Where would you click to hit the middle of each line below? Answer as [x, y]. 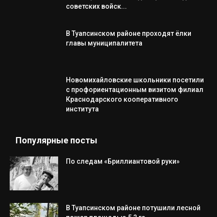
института [82, 109]
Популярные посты [56, 140]
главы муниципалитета [104, 43]
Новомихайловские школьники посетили [135, 80]
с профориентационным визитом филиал [135, 90]
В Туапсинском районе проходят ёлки [129, 33]
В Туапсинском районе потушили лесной [133, 208]
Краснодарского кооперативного [122, 99]
